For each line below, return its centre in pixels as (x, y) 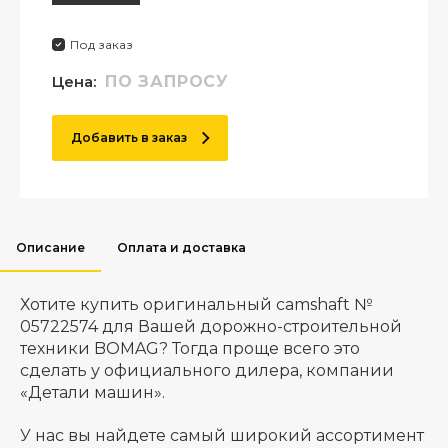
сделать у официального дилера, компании (207, 370)
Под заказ (101, 44)
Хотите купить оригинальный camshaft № (196, 304)
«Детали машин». (92, 392)
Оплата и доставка (181, 247)
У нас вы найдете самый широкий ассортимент (222, 435)
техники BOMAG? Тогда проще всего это (190, 348)
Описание (50, 247)
